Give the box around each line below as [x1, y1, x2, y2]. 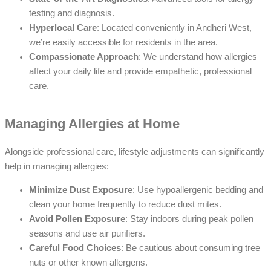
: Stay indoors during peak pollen [125, 214, 253, 224]
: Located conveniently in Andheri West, [97, 22, 252, 33]
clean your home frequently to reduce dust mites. [29, 199, 221, 209]
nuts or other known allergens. [29, 257, 148, 267]
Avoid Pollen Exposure [29, 214, 125, 224]
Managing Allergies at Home [5, 116, 180, 131]
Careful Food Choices [29, 243, 121, 253]
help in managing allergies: [5, 162, 109, 172]
